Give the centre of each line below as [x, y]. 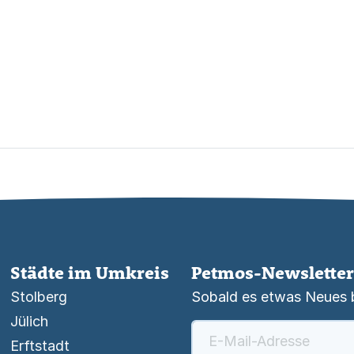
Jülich [30, 321]
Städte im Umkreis [90, 273]
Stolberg [39, 297]
